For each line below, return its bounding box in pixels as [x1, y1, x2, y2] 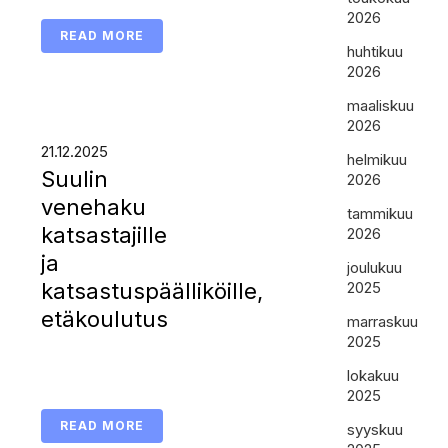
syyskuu [347, 420, 404, 439]
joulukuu [347, 258, 403, 277]
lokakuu [347, 366, 400, 385]
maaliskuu [347, 96, 415, 115]
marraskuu [347, 312, 419, 331]
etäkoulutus [40, 306, 168, 332]
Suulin [40, 166, 108, 192]
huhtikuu [347, 42, 404, 61]
